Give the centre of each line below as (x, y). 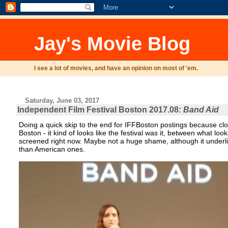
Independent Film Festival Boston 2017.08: (100, 110)
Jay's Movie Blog (112, 44)
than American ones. (52, 149)
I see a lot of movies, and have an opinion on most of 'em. (116, 68)
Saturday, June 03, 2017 (62, 101)
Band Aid (201, 110)
